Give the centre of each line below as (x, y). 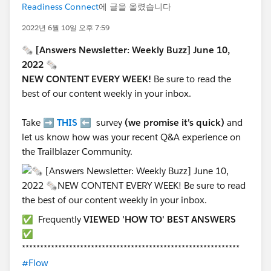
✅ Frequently (53, 219)
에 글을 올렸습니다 (135, 7)
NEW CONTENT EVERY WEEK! (88, 79)
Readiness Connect (60, 7)
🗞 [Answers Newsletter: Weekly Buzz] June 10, (126, 50)
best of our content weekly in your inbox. (106, 93)
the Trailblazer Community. (77, 152)
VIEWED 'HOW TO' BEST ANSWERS (160, 219)
